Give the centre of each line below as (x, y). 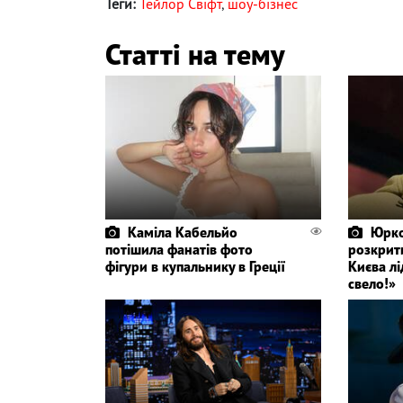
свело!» (372, 283)
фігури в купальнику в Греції (195, 266)
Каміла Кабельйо (183, 232)
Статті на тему (195, 54)
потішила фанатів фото (179, 249)
